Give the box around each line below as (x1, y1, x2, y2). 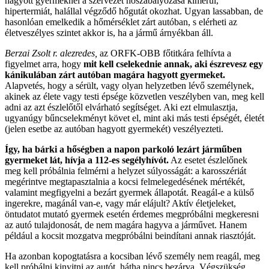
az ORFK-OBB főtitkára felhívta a (97, 48, 231, 58)
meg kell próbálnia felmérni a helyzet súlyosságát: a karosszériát (5, 166, 246, 176)
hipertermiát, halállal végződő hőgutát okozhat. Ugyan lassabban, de (5, 6, 263, 16)
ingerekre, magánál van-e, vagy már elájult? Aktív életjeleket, (5, 198, 236, 208)
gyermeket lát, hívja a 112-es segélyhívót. (5, 155, 169, 165)
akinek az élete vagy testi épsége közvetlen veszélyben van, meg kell (5, 91, 264, 101)
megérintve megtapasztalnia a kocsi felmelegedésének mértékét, (5, 177, 245, 187)
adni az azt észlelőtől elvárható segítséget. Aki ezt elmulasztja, (5, 102, 238, 112)
